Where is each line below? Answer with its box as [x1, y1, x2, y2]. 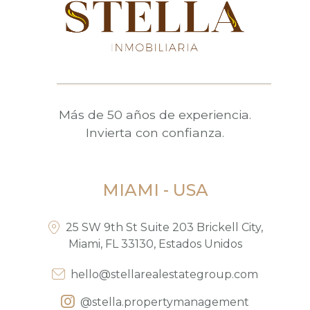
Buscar [136, 95, 174, 109]
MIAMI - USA [102, 180, 208, 201]
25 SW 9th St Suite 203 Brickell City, [66, 221, 263, 235]
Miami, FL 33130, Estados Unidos [68, 237, 242, 251]
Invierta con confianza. [86, 125, 224, 140]
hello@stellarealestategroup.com [71, 268, 258, 282]
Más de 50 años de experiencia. [59, 107, 251, 122]
